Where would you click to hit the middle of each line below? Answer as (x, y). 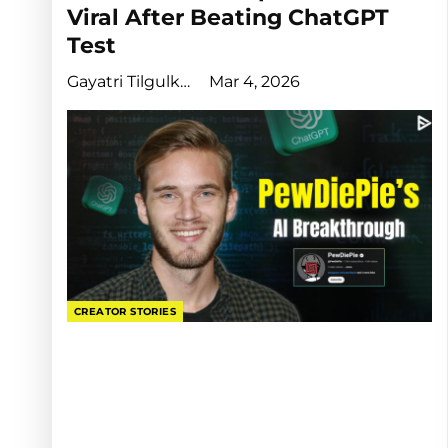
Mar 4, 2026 (254, 82)
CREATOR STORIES (125, 312)
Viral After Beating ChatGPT (228, 18)
